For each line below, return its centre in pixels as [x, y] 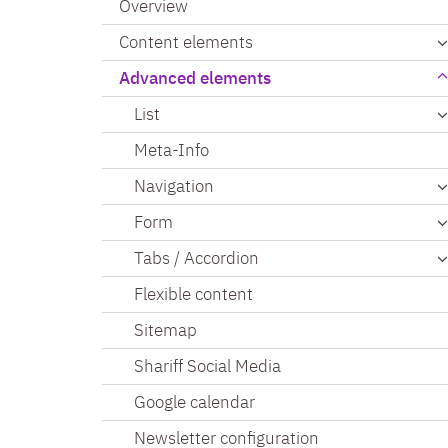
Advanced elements [195, 77]
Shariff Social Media [207, 365]
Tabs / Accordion [196, 257]
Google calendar [194, 401]
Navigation [174, 185]
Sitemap [165, 329]
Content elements [186, 41]
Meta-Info [171, 149]
